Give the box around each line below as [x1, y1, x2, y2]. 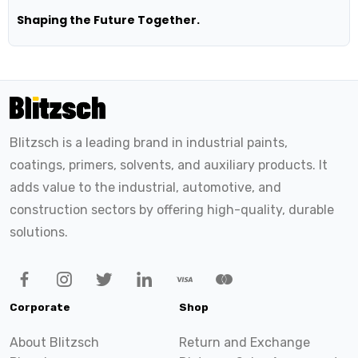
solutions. [10, 225, 68, 241]
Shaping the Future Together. [17, 11, 200, 28]
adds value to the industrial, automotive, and [10, 180, 281, 196]
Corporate [10, 301, 70, 314]
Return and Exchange [179, 335, 310, 351]
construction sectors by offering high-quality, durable [10, 202, 334, 218]
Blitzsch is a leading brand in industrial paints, [10, 135, 288, 151]
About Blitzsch [10, 335, 99, 351]
